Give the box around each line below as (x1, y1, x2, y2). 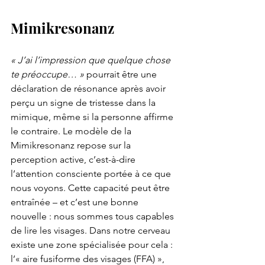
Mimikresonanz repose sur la (11, 140, 133, 151)
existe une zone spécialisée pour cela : (11, 239, 175, 251)
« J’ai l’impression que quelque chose (11, 54, 173, 66)
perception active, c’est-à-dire (11, 154, 138, 166)
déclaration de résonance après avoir (11, 83, 168, 95)
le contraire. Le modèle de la (11, 125, 134, 137)
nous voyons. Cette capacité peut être (11, 182, 172, 194)
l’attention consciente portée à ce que (11, 168, 173, 180)
